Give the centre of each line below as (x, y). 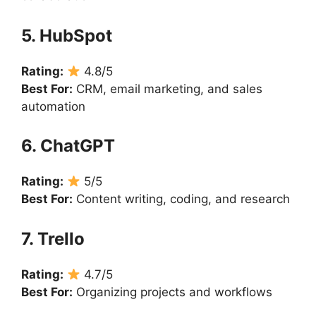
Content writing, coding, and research (181, 199)
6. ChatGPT (68, 146)
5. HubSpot (67, 35)
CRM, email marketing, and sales (168, 89)
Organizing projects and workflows (172, 292)
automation (53, 106)
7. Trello (53, 238)
